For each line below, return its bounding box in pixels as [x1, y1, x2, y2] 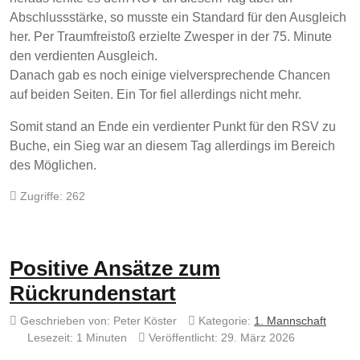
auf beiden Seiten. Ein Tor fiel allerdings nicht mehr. [10, 88, 305, 102]
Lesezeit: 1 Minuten [27, 331, 127, 345]
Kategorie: [195, 314, 254, 328]
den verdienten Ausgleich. [10, 49, 161, 63]
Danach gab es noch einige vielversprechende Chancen [10, 68, 330, 83]
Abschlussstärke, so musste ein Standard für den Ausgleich [10, 10, 346, 25]
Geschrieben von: [17, 314, 113, 328]
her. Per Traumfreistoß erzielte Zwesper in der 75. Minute [10, 30, 332, 44]
